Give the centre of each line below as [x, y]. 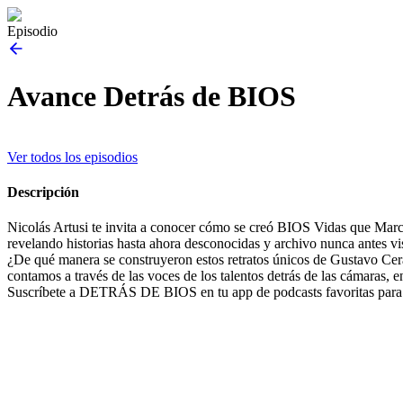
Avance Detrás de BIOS [152, 97]
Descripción [43, 193]
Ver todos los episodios [72, 157]
